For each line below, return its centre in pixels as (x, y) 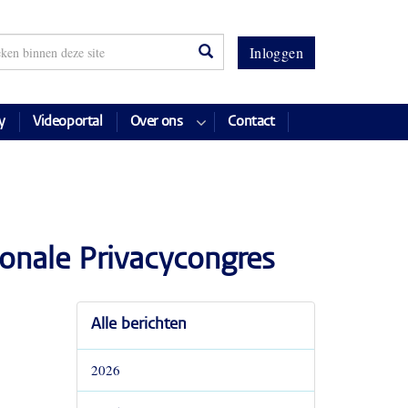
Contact (251, 122)
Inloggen (276, 52)
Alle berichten (138, 325)
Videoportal (68, 122)
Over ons (156, 122)
